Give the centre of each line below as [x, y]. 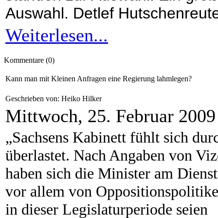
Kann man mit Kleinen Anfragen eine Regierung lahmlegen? [99, 79]
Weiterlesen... [57, 35]
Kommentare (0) [29, 60]
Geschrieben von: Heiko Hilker [54, 99]
